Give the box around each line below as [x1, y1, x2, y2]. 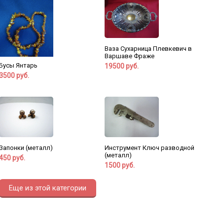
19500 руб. [104, 62, 139, 71]
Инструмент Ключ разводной [104, 144, 194, 152]
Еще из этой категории [8, 184, 86, 193]
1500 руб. [104, 161, 135, 170]
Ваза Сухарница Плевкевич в [104, 45, 192, 53]
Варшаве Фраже [104, 52, 154, 60]
